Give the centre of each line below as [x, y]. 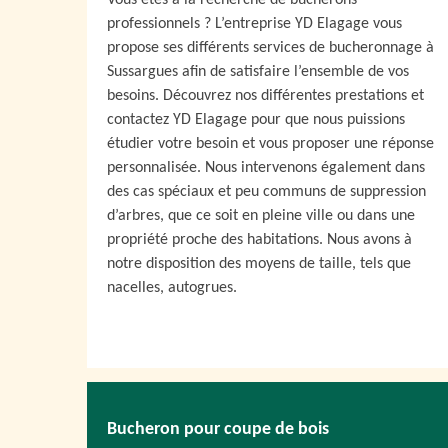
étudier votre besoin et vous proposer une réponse [270, 144]
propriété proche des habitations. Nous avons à [259, 240]
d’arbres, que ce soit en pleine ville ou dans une [261, 216]
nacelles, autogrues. [172, 288]
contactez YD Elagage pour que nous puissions [256, 120]
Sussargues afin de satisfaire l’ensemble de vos [258, 72]
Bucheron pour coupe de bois [218, 429]
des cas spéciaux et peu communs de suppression [266, 192]
